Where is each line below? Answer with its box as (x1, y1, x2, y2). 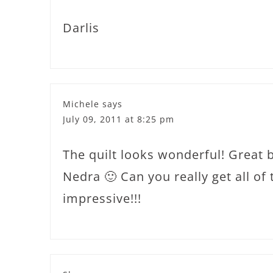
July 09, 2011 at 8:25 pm (63, 113, 174, 125)
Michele (63, 98, 99, 110)
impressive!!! (63, 190, 141, 207)
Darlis (63, 19, 99, 36)
